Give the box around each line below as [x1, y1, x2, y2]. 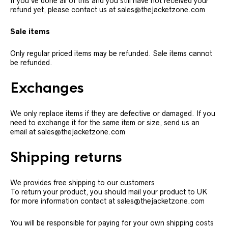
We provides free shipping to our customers [10, 179, 155, 187]
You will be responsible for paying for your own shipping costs [10, 219, 214, 227]
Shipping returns [10, 149, 122, 166]
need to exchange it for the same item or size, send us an [10, 119, 199, 127]
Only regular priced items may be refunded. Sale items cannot [10, 49, 212, 58]
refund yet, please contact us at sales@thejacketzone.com [10, 6, 205, 14]
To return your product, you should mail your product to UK [10, 188, 207, 196]
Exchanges [10, 79, 84, 97]
